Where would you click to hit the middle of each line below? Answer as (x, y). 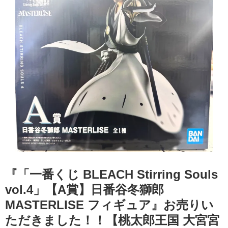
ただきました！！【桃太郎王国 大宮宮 (112, 220)
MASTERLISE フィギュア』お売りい (109, 205)
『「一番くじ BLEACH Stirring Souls (111, 174)
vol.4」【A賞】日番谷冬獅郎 (84, 189)
